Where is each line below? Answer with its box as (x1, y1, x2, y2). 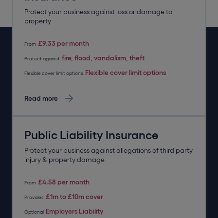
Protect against (24, 56, 60, 61)
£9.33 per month (38, 39, 89, 47)
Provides (24, 195, 44, 200)
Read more (24, 94, 59, 102)
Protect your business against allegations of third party (24, 146, 193, 154)
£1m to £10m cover (46, 193, 103, 200)
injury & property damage (24, 156, 105, 163)
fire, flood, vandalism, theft (62, 54, 145, 62)
